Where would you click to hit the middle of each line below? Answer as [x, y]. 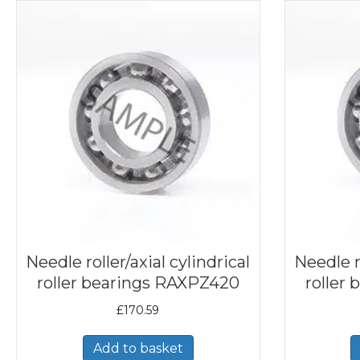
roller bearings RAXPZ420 [138, 282]
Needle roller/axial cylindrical [138, 262]
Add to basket [138, 348]
